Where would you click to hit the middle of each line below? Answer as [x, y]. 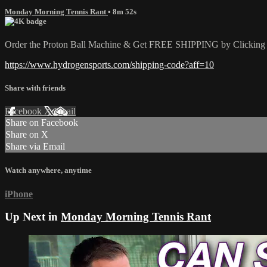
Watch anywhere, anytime [48, 170]
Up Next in [33, 217]
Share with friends [35, 88]
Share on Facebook [42, 123]
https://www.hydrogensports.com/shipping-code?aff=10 [109, 64]
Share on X [27, 135]
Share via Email [35, 147]
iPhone [19, 194]
